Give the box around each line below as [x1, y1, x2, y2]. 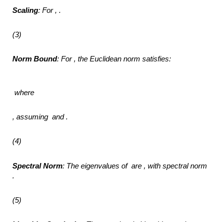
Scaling [12, 6, 39, 14]
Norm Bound [12, 55, 57, 63]
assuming [16, 112, 51, 121]
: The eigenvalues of [62, 162, 130, 170]
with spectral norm [148, 162, 208, 170]
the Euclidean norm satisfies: [78, 55, 173, 63]
